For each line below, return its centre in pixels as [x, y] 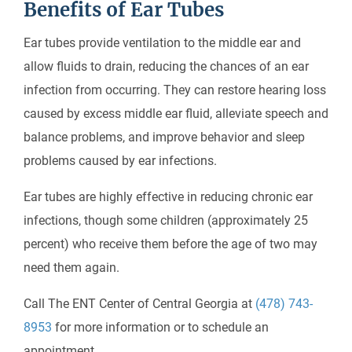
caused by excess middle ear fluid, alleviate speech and [176, 114]
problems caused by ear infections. [123, 161]
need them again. [75, 268]
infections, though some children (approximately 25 [166, 220]
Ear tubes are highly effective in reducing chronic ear [168, 197]
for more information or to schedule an [160, 327]
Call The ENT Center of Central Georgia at [139, 304]
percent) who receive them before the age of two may [170, 244]
